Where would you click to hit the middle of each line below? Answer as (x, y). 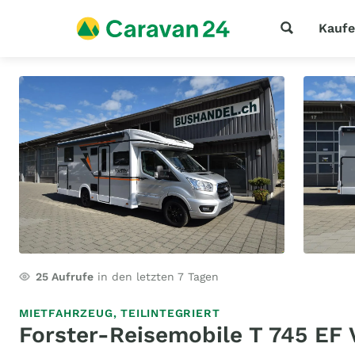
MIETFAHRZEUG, (70, 313)
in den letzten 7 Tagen (156, 277)
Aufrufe (71, 277)
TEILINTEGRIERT (170, 313)
